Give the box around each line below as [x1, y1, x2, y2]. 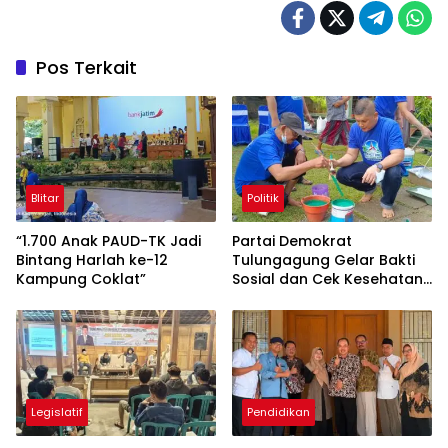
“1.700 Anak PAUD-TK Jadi [16, 230, 201, 251]
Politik [247, 189, 279, 206]
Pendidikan [247, 403, 310, 420]
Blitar [31, 189, 59, 206]
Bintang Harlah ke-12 [16, 249, 168, 270]
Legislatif [31, 403, 83, 420]
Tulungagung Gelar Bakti [232, 249, 415, 270]
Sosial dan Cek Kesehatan [232, 268, 423, 289]
